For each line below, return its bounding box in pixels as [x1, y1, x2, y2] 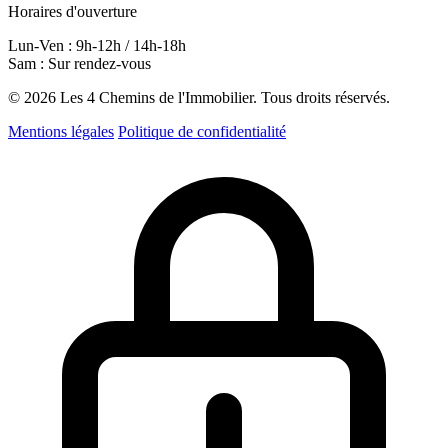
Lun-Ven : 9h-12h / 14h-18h [8, 37, 186, 55]
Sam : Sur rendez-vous [8, 55, 151, 73]
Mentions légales [8, 123, 114, 141]
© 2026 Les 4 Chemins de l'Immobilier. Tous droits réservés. [8, 89, 390, 107]
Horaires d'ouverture [8, 3, 137, 21]
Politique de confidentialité [118, 123, 286, 141]
